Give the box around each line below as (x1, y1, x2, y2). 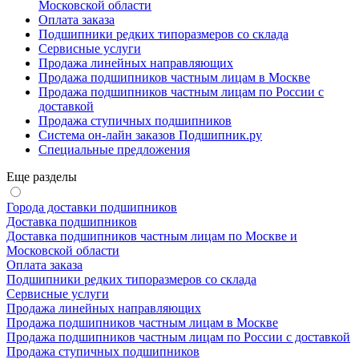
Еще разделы (6, 170, 77, 184)
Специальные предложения (38, 143, 190, 157)
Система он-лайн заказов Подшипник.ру (38, 128, 262, 143)
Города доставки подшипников (6, 200, 177, 215)
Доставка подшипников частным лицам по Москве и (6, 229, 297, 244)
